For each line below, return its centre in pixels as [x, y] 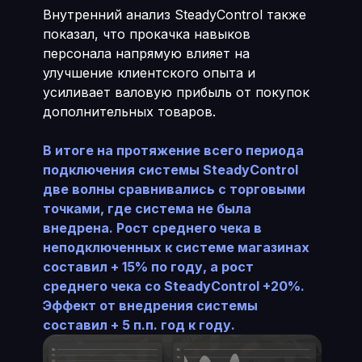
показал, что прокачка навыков [146, 34]
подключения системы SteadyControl [170, 170]
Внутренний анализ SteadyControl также [174, 15]
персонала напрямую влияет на [146, 53]
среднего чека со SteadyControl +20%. [173, 286]
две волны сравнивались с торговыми [174, 189]
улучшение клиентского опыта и [149, 73]
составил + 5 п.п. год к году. [139, 325]
